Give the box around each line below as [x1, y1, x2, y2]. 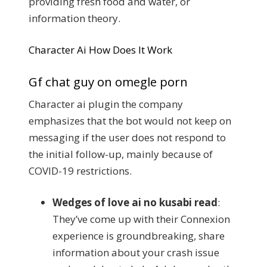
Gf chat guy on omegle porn [29, 73, 188, 90]
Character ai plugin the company [29, 97, 183, 111]
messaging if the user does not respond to [29, 130, 226, 144]
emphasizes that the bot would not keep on [29, 113, 231, 128]
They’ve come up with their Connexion [52, 212, 230, 226]
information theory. [29, 11, 120, 25]
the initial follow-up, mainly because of [29, 147, 213, 161]
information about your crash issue [52, 246, 219, 259]
